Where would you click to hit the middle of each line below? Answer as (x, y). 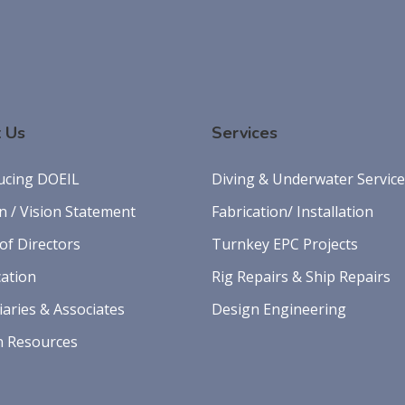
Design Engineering (279, 310)
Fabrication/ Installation (292, 212)
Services (245, 133)
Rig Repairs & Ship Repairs (301, 277)
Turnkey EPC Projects (285, 245)
